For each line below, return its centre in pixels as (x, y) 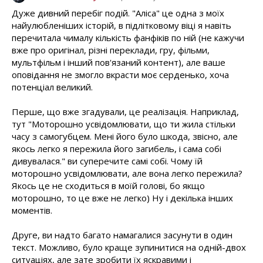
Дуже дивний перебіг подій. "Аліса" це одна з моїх (118, 13)
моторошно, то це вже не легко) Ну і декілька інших (122, 198)
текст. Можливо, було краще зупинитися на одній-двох (129, 247)
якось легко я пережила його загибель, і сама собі (117, 149)
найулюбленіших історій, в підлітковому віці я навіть (122, 26)
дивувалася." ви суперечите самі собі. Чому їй (107, 161)
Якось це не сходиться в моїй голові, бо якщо (108, 186)
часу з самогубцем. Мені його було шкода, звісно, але (125, 136)
